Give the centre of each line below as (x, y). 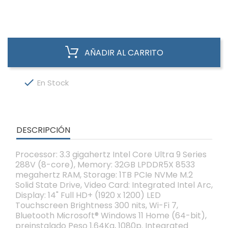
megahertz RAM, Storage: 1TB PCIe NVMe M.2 (104, 175)
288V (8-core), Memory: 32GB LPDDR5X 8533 (105, 165)
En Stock (52, 83)
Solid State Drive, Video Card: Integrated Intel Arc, (114, 185)
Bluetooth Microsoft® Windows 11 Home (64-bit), (111, 216)
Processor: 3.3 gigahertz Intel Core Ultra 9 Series (111, 154)
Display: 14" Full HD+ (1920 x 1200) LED (88, 195)
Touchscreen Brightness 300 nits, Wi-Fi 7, (97, 205)
